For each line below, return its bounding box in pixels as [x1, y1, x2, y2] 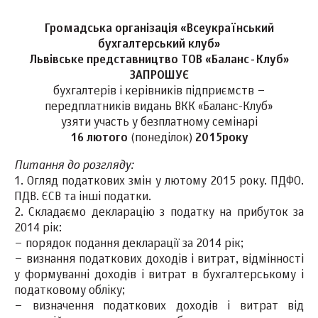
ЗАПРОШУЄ [129, 70, 189, 82]
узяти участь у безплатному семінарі [60, 117, 258, 128]
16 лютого [70, 133, 128, 144]
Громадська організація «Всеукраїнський [44, 23, 274, 35]
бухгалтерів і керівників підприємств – [53, 86, 265, 97]
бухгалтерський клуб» [98, 39, 220, 50]
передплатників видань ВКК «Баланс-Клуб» [45, 102, 273, 113]
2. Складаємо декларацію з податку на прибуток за [14, 207, 304, 219]
